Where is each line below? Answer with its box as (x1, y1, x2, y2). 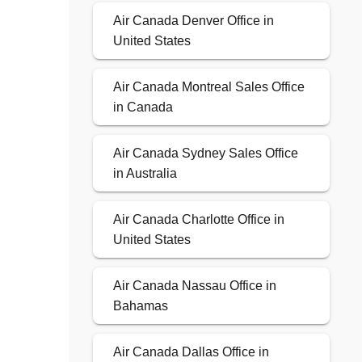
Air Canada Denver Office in (112, 14, 274, 28)
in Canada (112, 100, 173, 115)
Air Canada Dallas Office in (112, 345, 269, 360)
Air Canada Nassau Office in (112, 279, 276, 293)
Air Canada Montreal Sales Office (112, 80, 305, 95)
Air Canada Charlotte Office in (112, 213, 284, 227)
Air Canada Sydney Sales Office (112, 146, 298, 161)
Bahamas (112, 299, 168, 314)
